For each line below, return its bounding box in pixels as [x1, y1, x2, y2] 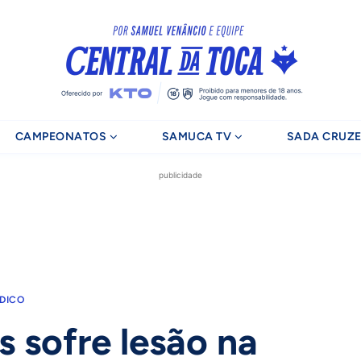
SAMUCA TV [161, 130, 232, 143]
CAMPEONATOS [15, 130, 107, 143]
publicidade [159, 170, 202, 180]
